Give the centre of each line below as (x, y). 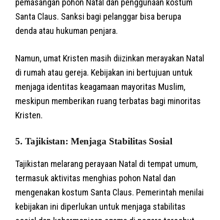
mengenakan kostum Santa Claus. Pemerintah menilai (110, 192)
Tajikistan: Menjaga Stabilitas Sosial (99, 141)
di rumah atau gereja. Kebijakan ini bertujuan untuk (104, 72)
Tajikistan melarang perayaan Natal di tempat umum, (107, 164)
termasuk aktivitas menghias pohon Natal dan (96, 178)
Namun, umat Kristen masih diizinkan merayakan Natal (110, 58)
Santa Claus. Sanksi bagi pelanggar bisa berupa (98, 16)
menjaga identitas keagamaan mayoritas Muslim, (100, 86)
